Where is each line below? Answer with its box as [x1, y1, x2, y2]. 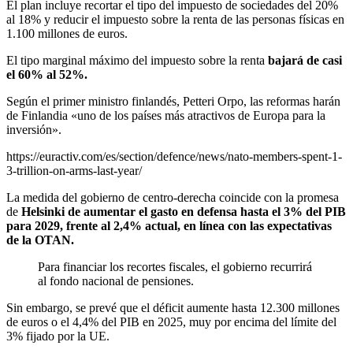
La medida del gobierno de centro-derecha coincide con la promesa [6, 191, 339, 205]
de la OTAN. [6, 233, 74, 247]
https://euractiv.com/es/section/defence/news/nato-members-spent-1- [6, 150, 342, 164]
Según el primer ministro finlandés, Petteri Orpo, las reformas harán [6, 95, 340, 109]
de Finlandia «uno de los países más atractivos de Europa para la [6, 109, 325, 123]
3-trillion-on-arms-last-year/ [6, 164, 142, 178]
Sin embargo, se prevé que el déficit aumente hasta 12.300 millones [6, 301, 340, 315]
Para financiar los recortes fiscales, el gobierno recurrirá [38, 260, 312, 274]
